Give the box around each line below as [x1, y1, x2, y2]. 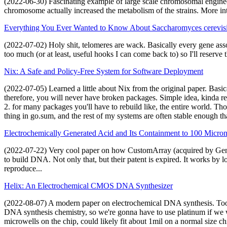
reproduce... [4, 164, 42, 173]
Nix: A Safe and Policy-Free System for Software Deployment [4, 66, 203, 75]
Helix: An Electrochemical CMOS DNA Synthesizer [4, 181, 173, 190]
